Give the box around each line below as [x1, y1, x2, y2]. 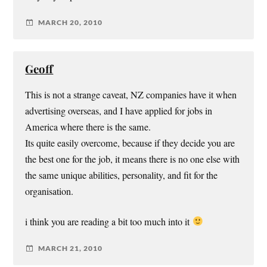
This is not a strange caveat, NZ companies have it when [25, 88, 237, 101]
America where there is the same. [25, 120, 151, 133]
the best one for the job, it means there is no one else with [25, 152, 240, 166]
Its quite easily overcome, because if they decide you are [25, 136, 235, 150]
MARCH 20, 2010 [38, 18, 103, 27]
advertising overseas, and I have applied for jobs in [25, 104, 213, 117]
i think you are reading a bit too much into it [25, 215, 193, 228]
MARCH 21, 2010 [38, 244, 103, 253]
